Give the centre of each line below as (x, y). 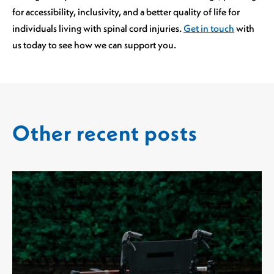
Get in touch (209, 28)
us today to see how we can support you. (94, 44)
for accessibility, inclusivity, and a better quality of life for (126, 11)
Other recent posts (105, 133)
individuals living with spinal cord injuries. (98, 28)
